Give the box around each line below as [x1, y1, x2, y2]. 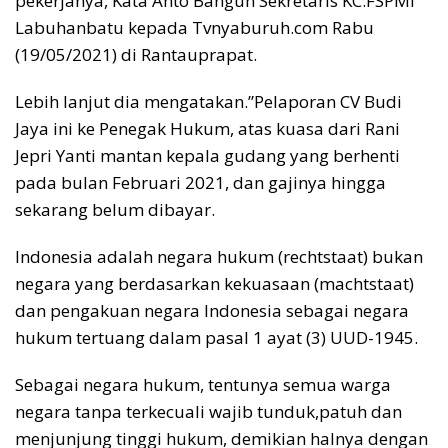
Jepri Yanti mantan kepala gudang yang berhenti [15, 144, 400, 168]
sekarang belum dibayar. [15, 198, 215, 222]
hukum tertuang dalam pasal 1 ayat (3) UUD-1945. [15, 326, 418, 350]
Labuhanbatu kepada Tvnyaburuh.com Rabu [15, 16, 374, 40]
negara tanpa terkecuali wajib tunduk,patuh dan [15, 400, 402, 424]
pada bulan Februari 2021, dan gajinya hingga [15, 171, 386, 195]
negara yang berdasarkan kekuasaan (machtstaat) [15, 272, 414, 296]
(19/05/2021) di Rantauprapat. [15, 43, 257, 67]
